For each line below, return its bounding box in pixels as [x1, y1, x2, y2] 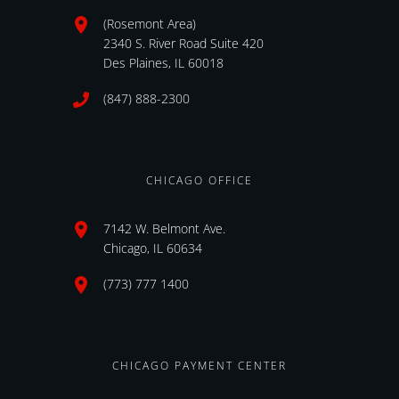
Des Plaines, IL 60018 [103, 54, 224, 72]
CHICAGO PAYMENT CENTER [112, 358, 287, 374]
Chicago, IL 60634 [103, 240, 202, 257]
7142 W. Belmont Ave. [103, 220, 225, 238]
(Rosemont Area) [103, 15, 196, 33]
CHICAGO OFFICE [146, 173, 253, 189]
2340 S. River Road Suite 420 [103, 35, 264, 53]
